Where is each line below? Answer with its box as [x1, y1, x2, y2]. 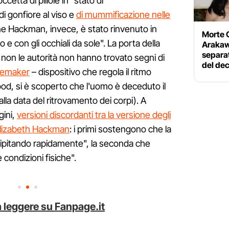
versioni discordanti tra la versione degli [17, 109, 171, 121]
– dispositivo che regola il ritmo [30, 66, 151, 78]
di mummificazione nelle [76, 9, 170, 20]
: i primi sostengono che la [70, 124, 171, 135]
